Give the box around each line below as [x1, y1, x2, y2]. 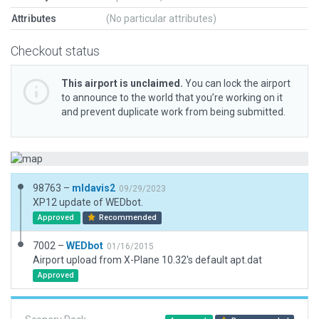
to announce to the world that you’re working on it [61, 92, 283, 103]
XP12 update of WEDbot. [33, 197, 143, 208]
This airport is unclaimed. [61, 78, 183, 89]
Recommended [97, 213, 157, 222]
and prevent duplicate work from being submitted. [61, 106, 286, 117]
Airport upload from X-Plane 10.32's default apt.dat [33, 254, 262, 266]
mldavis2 [72, 182, 115, 194]
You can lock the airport [183, 78, 291, 89]
